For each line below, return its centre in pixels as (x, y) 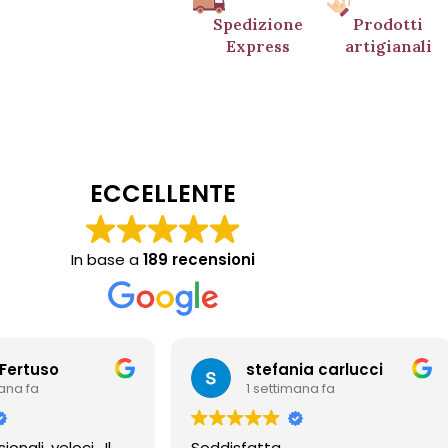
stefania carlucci (276, 369)
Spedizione (258, 24)
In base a (107, 260)
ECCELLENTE (163, 194)
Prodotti (388, 24)
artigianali (388, 46)
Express (258, 46)
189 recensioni (199, 260)
